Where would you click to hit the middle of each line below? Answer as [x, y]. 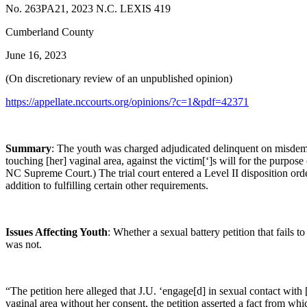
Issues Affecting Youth [57, 232]
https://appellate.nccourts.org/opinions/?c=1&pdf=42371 [127, 102]
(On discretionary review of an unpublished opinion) [119, 78]
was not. [24, 244]
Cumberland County [50, 32]
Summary [28, 148]
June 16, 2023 [36, 55]
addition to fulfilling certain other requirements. [107, 185]
